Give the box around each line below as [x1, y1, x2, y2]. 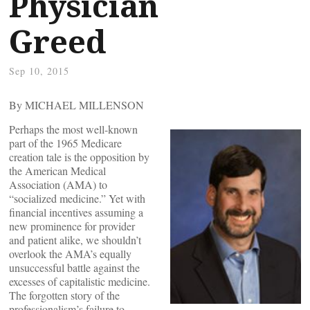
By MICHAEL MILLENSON [9, 98, 144, 112]
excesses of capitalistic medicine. [9, 274, 150, 289]
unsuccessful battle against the [9, 260, 140, 275]
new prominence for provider [9, 219, 135, 233]
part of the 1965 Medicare [9, 136, 122, 150]
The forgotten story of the [9, 288, 120, 302]
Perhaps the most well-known [9, 122, 138, 136]
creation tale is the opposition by [9, 149, 149, 164]
